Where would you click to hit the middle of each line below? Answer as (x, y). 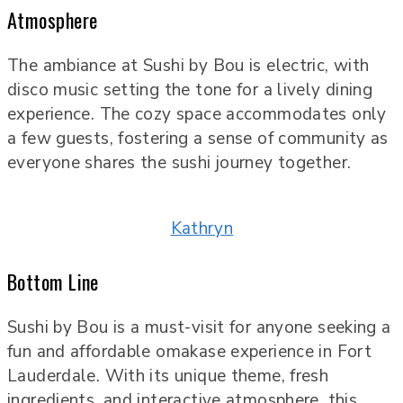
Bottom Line (53, 281)
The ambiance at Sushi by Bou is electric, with (188, 66)
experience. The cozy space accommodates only (197, 115)
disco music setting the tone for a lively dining (190, 90)
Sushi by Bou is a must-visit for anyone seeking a (199, 327)
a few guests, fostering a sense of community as (198, 139)
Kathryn (202, 229)
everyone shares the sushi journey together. (179, 163)
